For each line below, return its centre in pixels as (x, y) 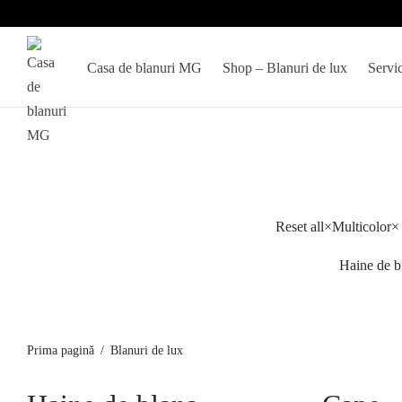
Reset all (300, 226)
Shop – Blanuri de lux (285, 67)
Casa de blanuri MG (144, 67)
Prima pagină (61, 351)
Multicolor (362, 226)
